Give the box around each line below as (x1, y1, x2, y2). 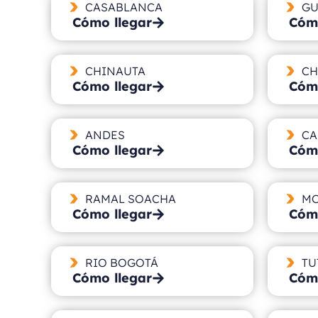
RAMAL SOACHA (84, 191, 176, 206)
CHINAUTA (84, 63, 146, 78)
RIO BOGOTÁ (84, 255, 158, 270)
